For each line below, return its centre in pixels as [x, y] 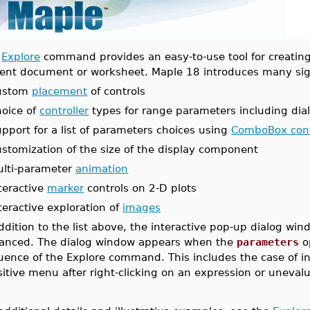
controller [64, 110]
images [142, 207]
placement [60, 91]
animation [102, 168]
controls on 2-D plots [140, 188]
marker [66, 188]
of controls [117, 91]
